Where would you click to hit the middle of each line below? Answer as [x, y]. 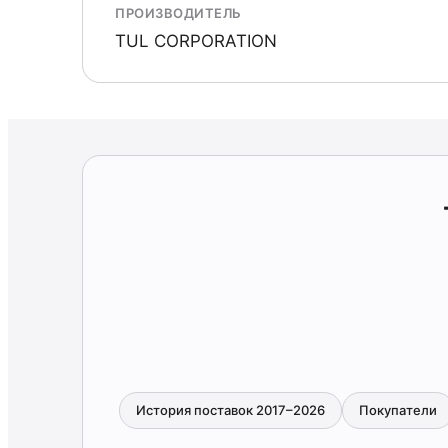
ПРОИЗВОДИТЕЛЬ [178, 13]
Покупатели [398, 410]
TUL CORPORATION [196, 41]
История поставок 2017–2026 [230, 410]
